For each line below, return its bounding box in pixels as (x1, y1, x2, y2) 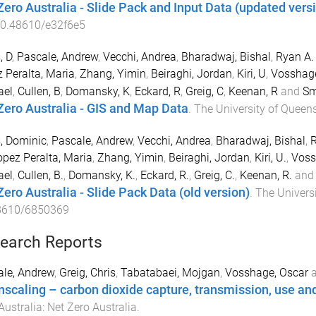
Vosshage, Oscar (224, 266, 308, 280)
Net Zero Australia (47, 300, 137, 315)
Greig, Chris (59, 266, 116, 280)
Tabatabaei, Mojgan (120, 266, 220, 280)
